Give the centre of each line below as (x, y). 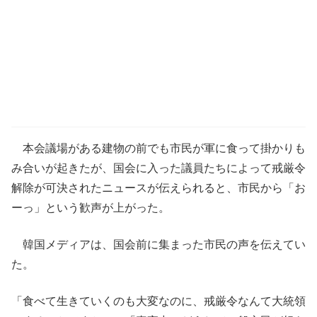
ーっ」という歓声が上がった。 (91, 207)
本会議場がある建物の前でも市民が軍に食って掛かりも (158, 148)
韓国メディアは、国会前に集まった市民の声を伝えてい (158, 244)
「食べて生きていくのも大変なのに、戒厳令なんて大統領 (158, 301)
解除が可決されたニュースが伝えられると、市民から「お (158, 188)
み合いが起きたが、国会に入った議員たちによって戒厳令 (158, 168)
